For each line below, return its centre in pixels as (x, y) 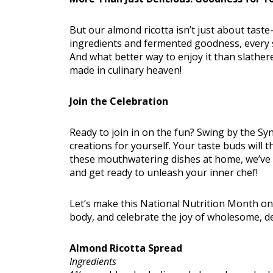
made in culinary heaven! (126, 70)
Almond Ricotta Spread (126, 248)
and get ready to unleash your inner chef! (164, 173)
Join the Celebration (119, 101)
